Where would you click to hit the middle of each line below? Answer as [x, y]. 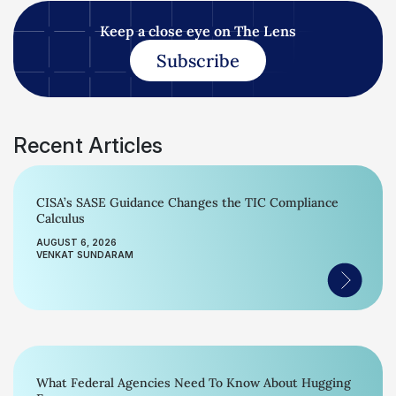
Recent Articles [88, 145]
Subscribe [198, 61]
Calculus [61, 218]
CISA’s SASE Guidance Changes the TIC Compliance [187, 202]
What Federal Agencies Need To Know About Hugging [194, 383]
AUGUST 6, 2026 [76, 242]
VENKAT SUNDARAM [85, 255]
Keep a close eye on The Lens [198, 31]
